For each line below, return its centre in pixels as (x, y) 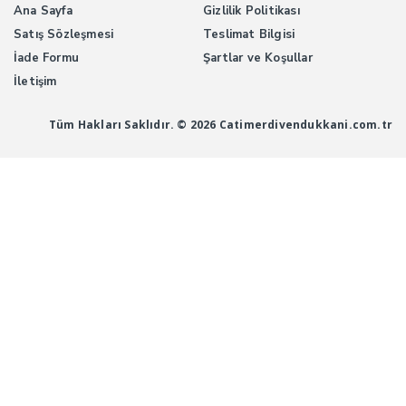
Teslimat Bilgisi (249, 35)
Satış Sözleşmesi (64, 35)
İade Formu (46, 58)
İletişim (35, 82)
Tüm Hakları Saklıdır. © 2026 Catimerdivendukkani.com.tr (221, 125)
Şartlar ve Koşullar (258, 58)
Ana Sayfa (43, 11)
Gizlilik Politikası (251, 11)
